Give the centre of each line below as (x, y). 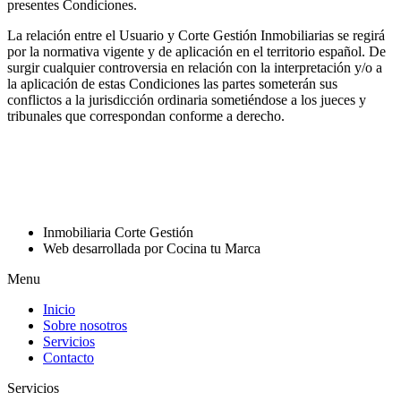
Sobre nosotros (85, 325)
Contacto (68, 357)
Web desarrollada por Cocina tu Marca (152, 248)
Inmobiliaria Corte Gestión (118, 232)
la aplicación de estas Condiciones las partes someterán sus (172, 83)
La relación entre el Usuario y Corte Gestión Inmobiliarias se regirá (196, 35)
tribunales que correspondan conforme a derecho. (146, 115)
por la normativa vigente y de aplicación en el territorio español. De (196, 51)
